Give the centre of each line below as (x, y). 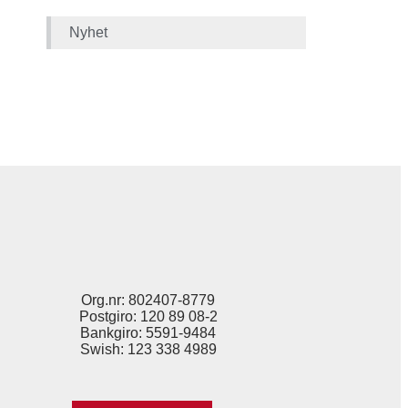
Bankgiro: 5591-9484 (148, 333)
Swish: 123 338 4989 (148, 349)
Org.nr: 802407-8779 (148, 300)
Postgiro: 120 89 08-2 (148, 316)
